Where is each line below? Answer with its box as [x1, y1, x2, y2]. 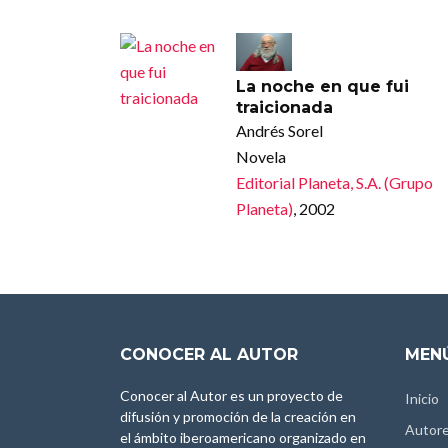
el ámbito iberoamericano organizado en [120, 428, 366, 446]
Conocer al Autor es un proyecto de [120, 386, 343, 404]
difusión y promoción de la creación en [120, 407, 356, 425]
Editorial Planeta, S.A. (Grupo [235, 172, 433, 192]
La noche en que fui [235, 76, 409, 96]
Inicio [405, 389, 439, 407]
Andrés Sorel [235, 120, 323, 140]
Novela [235, 146, 286, 166]
